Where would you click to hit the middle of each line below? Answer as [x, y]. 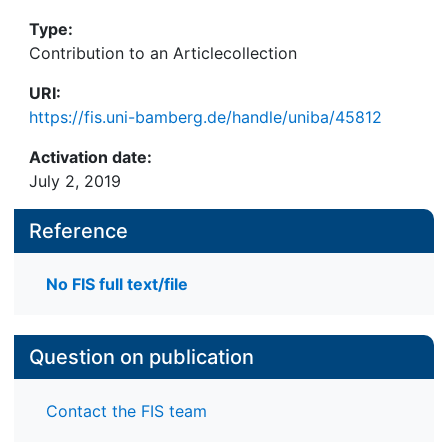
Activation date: [90, 157]
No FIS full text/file [117, 284]
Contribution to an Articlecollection [163, 53]
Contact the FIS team [126, 410]
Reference [78, 231]
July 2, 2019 [75, 181]
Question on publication [141, 357]
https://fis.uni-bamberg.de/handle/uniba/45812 [205, 117]
